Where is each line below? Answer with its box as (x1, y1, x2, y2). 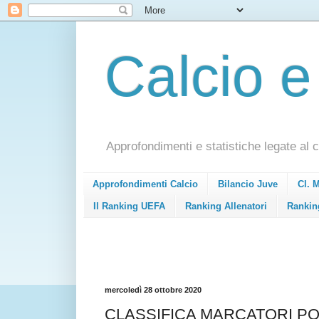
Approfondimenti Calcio (93, 179, 198, 190)
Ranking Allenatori (185, 200, 267, 211)
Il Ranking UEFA (93, 200, 165, 211)
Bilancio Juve (218, 179, 278, 190)
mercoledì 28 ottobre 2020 (105, 285, 202, 294)
